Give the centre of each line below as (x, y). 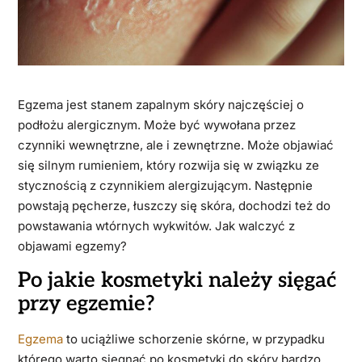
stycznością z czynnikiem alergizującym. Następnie (165, 186)
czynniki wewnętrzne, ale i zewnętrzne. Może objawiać (175, 145)
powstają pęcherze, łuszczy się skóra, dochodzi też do (174, 206)
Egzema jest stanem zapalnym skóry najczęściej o (160, 105)
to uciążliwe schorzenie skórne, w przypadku (194, 339)
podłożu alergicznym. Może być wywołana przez (156, 125)
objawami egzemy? (72, 246)
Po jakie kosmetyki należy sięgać (177, 281)
